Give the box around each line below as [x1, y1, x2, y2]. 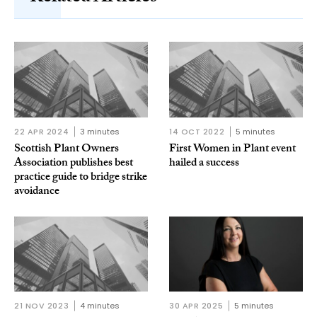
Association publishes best [14, 154, 133, 173]
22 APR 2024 [14, 125, 69, 137]
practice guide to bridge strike [14, 168, 147, 188]
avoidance [14, 182, 59, 202]
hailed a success [169, 154, 239, 173]
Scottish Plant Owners [14, 139, 119, 159]
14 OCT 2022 [169, 125, 225, 137]
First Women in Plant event [169, 139, 296, 159]
